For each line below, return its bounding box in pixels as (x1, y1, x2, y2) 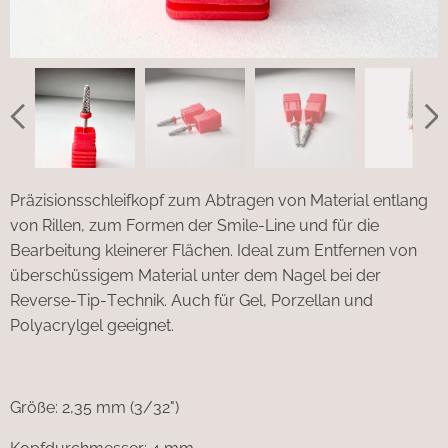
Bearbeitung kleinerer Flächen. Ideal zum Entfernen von (10, 241, 417, 261)
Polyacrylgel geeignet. (10, 316, 174, 336)
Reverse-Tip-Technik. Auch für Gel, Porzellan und (10, 291, 373, 311)
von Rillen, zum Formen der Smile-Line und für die (10, 216, 379, 236)
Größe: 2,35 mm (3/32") (10, 398, 179, 418)
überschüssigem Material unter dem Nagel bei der (10, 266, 381, 286)
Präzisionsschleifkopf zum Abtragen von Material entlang (10, 191, 428, 211)
